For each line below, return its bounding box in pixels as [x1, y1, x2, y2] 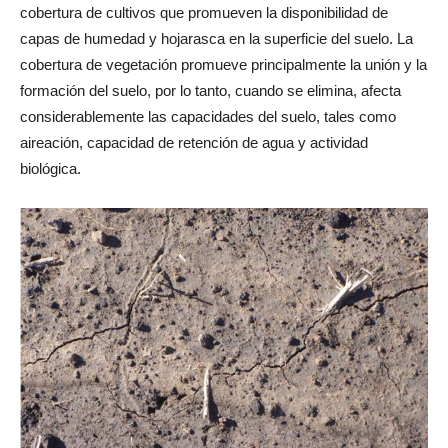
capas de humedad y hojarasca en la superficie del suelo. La [20, 30, 413, 48]
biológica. [20, 160, 81, 178]
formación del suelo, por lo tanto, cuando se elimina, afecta [20, 82, 401, 100]
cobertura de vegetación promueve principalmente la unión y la [20, 56, 427, 74]
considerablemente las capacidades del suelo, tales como [20, 108, 396, 126]
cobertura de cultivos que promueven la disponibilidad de [20, 4, 388, 22]
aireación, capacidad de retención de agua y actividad [20, 134, 368, 152]
